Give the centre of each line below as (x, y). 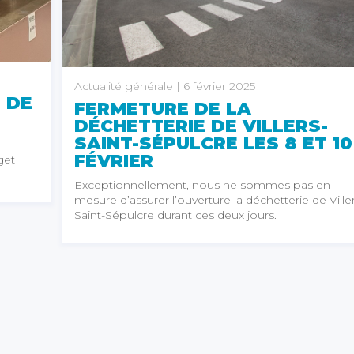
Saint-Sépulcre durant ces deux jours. (175, 215)
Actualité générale (124, 86)
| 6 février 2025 (214, 86)
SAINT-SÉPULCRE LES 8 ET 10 (213, 143)
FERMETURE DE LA (163, 108)
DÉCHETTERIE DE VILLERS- (201, 126)
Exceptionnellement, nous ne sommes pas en (202, 185)
